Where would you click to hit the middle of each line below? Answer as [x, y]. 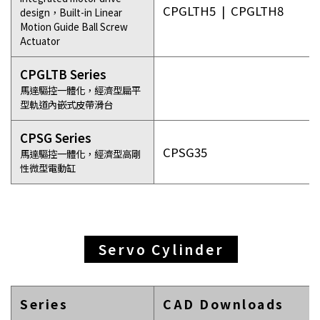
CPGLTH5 [189, 11]
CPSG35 [185, 152]
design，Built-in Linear [71, 12]
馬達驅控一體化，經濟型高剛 [80, 154]
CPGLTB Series [63, 74]
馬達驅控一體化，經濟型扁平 [80, 90]
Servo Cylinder [161, 249]
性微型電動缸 [48, 168]
